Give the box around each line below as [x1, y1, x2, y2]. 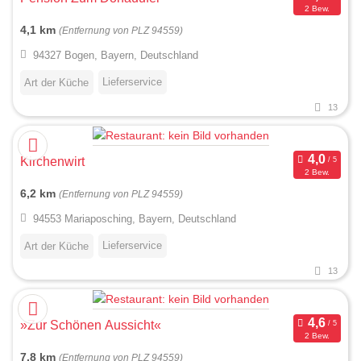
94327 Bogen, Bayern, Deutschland [32, 49, 198, 62]
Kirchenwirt [20, 155, 85, 169]
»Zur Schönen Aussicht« [20, 318, 161, 333]
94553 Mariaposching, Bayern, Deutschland [32, 213, 236, 226]
